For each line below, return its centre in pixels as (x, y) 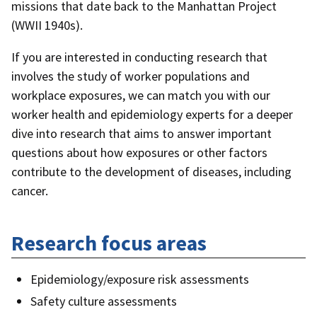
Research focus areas (109, 243)
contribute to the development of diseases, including (151, 172)
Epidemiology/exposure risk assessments (140, 279)
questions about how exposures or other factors (139, 153)
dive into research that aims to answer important (142, 134)
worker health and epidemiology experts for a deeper (152, 115)
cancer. (30, 191)
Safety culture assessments (104, 301)
